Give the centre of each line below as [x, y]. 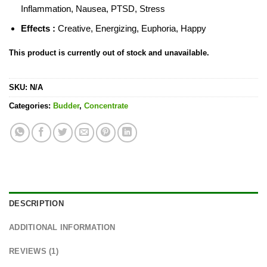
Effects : [39, 29]
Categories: [31, 105]
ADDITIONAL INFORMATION [62, 227]
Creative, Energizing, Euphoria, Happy [132, 29]
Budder [66, 105]
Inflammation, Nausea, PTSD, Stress [95, 9]
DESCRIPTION [36, 203]
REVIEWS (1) [34, 251]
